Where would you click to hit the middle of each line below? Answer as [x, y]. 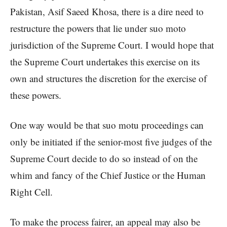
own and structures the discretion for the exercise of [108, 79]
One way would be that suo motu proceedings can [107, 125]
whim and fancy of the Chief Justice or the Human [108, 175]
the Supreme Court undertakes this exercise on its [105, 62]
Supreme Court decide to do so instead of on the [104, 159]
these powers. [36, 95]
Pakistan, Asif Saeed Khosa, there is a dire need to [107, 12]
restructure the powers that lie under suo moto [98, 28]
